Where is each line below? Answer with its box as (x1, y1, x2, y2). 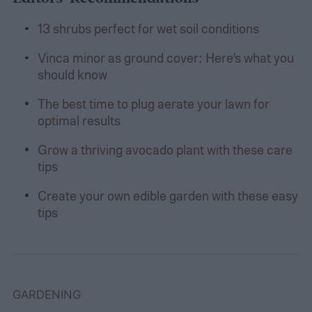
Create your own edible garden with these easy (37, 187, 298, 203)
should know (37, 66, 107, 83)
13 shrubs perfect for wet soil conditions (37, 20, 259, 37)
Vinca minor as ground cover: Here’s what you (37, 49, 294, 66)
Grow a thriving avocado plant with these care (37, 141, 292, 157)
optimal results (37, 111, 120, 128)
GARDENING (12, 288, 81, 302)
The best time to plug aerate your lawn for (37, 95, 270, 111)
